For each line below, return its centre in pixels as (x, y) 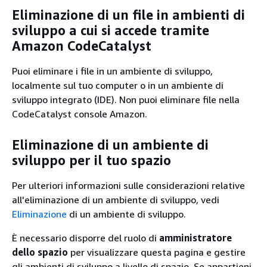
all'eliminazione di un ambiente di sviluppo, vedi (116, 199)
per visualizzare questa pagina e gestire (157, 252)
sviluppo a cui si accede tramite (111, 30)
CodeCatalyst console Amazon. (80, 114)
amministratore (195, 237)
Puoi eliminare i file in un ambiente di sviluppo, (112, 71)
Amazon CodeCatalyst (82, 46)
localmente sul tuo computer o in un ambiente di (118, 85)
